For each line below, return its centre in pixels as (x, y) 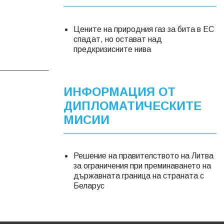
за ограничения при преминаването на (142, 165)
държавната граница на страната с (139, 175)
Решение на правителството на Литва (143, 155)
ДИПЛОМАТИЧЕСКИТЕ (132, 105)
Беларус (89, 185)
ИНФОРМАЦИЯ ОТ (119, 91)
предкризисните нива (112, 49)
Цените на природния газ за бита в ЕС (144, 29)
